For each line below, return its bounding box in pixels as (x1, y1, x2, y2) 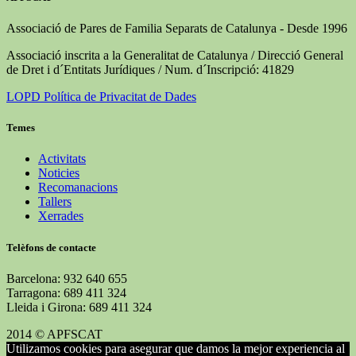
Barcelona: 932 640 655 (6, 271, 127, 285)
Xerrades (38, 209, 83, 223)
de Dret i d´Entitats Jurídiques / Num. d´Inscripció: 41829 (6, 63, 294, 77)
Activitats (38, 152, 86, 166)
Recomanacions (38, 180, 118, 195)
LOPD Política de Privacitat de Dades (6, 90, 196, 104)
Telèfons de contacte (6, 241, 96, 253)
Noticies (38, 166, 79, 180)
